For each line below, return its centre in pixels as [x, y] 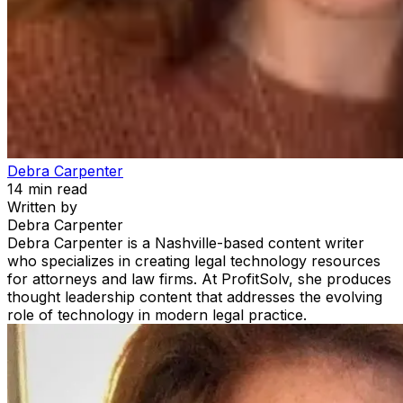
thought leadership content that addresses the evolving [195, 297]
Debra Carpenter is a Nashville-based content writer [186, 243]
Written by [42, 207]
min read [55, 189]
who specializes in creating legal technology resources [194, 261]
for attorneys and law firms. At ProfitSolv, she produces [199, 279]
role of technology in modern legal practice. [157, 315]
